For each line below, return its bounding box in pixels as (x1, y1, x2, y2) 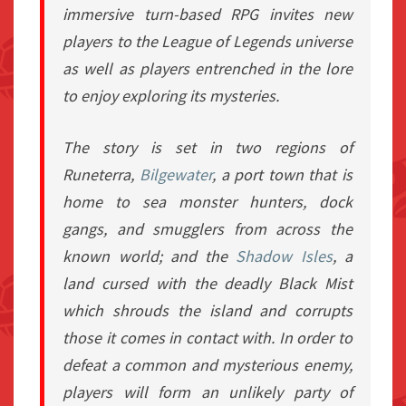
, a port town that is (212, 164, 353, 186)
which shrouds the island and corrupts (63, 300, 353, 322)
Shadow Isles (236, 246, 333, 267)
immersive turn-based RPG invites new (63, 4, 353, 25)
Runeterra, (63, 164, 140, 186)
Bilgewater (140, 164, 212, 186)
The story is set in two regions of (63, 137, 353, 159)
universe (290, 31, 353, 53)
